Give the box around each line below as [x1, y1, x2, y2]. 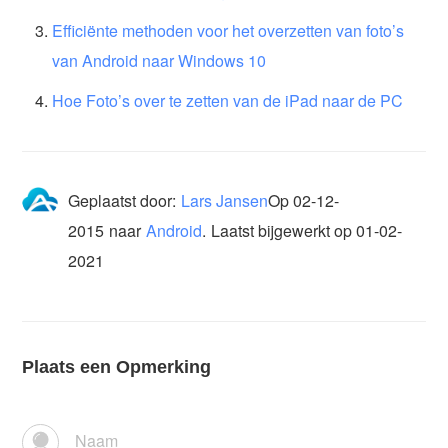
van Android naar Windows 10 [52, 48, 267, 72]
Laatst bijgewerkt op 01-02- [211, 218, 403, 242]
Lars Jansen [181, 188, 269, 212]
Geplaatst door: [68, 188, 177, 212]
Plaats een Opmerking [22, 356, 212, 377]
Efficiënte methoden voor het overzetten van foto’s [52, 18, 405, 42]
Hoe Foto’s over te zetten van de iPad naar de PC [52, 88, 404, 112]
